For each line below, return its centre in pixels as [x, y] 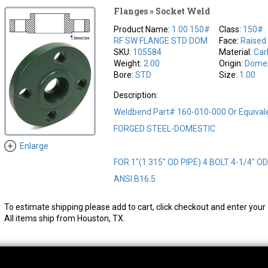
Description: [136, 95]
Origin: [232, 63]
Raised [254, 40]
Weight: [129, 63]
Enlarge [34, 146]
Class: [231, 29]
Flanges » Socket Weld [162, 11]
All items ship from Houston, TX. [64, 218]
